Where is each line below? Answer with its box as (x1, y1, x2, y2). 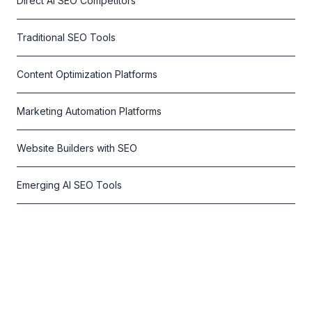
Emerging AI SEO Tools (17, 179, 122, 191)
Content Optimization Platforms (17, 68, 157, 80)
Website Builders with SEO (17, 142, 137, 154)
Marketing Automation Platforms (17, 105, 162, 117)
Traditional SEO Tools (17, 31, 116, 43)
